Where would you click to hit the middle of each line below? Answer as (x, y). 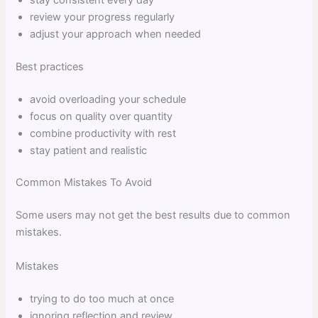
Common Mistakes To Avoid (84, 183)
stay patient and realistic (89, 150)
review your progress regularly (103, 17)
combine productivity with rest (103, 133)
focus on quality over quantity (102, 116)
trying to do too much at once (102, 298)
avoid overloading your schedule (108, 99)
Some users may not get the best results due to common (153, 215)
